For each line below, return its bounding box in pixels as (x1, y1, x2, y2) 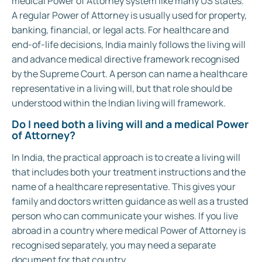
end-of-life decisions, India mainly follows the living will (12, 38, 246, 51)
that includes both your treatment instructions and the (12, 166, 246, 179)
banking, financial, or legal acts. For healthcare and (12, 23, 229, 37)
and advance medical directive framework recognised (12, 53, 239, 66)
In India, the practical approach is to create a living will (12, 151, 240, 164)
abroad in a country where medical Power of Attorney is (12, 224, 246, 237)
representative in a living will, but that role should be (12, 82, 232, 95)
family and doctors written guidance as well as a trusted (12, 195, 248, 208)
